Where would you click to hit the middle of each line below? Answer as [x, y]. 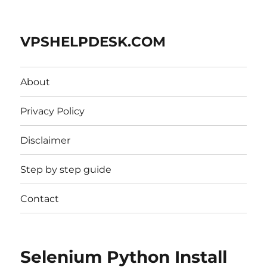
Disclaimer [46, 140]
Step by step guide [66, 169]
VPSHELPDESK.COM [93, 42]
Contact [40, 198]
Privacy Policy [53, 111]
